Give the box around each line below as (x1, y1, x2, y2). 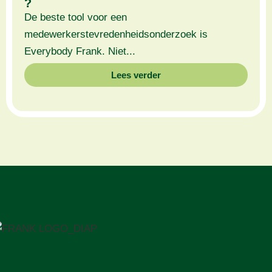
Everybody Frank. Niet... (24, 46, 135, 58)
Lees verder (111, 69, 161, 80)
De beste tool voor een (24, 12, 127, 24)
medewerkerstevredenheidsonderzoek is (24, 29, 208, 41)
